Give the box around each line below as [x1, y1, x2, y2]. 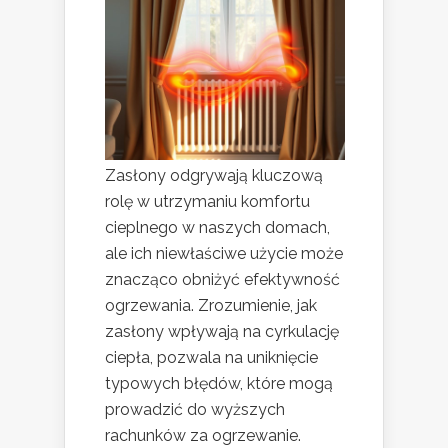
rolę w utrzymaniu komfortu [105, 192, 310, 212]
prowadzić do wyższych [105, 400, 285, 420]
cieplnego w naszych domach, [105, 218, 330, 238]
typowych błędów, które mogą [105, 374, 333, 394]
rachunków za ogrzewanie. [105, 426, 301, 446]
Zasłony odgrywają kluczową [105, 166, 323, 186]
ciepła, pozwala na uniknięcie [105, 348, 318, 368]
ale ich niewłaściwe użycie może [105, 244, 343, 264]
